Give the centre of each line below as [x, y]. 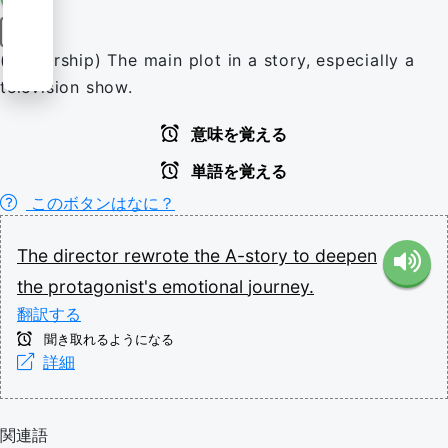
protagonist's [105, 286]
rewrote [159, 255]
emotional [205, 286]
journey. [281, 286]
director [88, 255]
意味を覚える [237, 134]
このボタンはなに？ [100, 203]
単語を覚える [237, 171]
